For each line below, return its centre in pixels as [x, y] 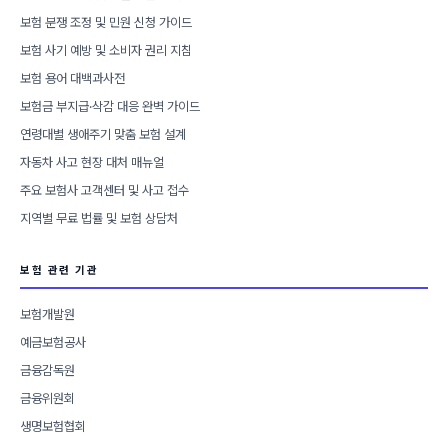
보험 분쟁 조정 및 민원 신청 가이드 [106, 22]
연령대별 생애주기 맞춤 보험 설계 [103, 134]
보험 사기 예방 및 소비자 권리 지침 [106, 50]
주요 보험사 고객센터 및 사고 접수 [104, 190]
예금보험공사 [53, 342]
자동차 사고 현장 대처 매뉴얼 [92, 162]
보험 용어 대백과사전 [72, 78]
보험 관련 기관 [59, 270]
